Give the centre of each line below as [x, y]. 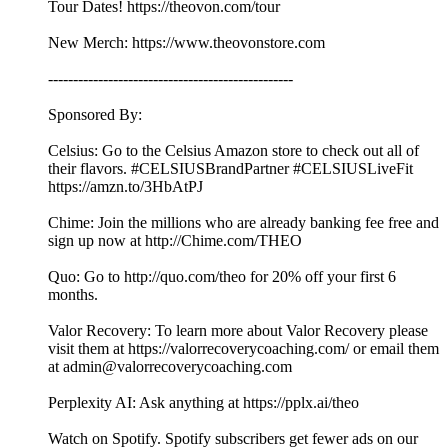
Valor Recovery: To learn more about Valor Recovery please [238, 331]
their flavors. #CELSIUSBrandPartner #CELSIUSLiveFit [230, 169]
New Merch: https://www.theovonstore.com [186, 43]
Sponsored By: [95, 115]
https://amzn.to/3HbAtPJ [125, 187]
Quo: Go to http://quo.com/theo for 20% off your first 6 [222, 277]
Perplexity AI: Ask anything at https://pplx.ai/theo [203, 403]
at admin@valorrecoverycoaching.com [170, 367]
